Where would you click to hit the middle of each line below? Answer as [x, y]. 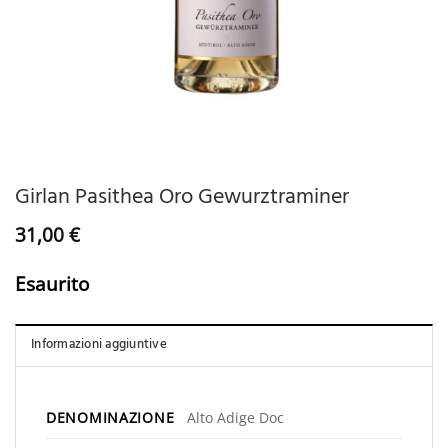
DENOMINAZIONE [110, 418]
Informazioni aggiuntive [99, 346]
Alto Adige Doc [235, 418]
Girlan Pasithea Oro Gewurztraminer [182, 198]
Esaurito [52, 284]
